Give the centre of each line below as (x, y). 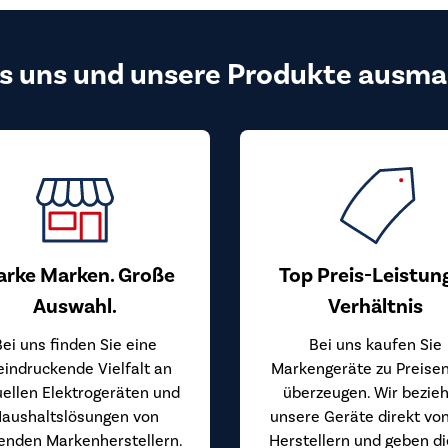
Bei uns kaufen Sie (375, 344)
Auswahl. (75, 306)
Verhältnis (375, 306)
